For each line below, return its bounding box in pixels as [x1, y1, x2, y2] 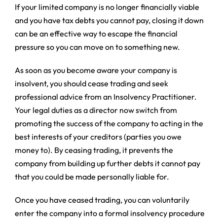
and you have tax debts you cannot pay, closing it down [14, 15, 204, 25]
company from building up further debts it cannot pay [14, 158, 200, 168]
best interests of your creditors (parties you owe [14, 131, 182, 142]
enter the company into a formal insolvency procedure [14, 208, 205, 218]
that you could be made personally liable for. [14, 171, 169, 182]
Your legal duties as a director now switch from [14, 105, 177, 115]
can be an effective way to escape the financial [14, 28, 178, 38]
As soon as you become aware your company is [14, 65, 177, 75]
